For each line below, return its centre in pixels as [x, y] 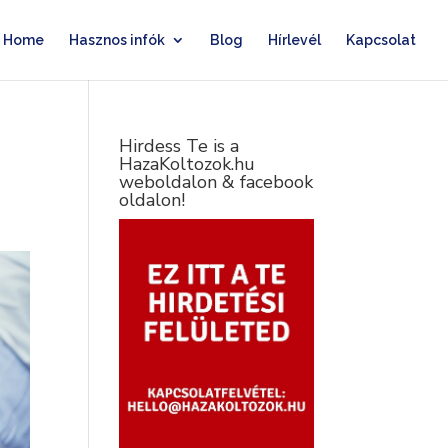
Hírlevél [294, 40]
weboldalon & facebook [216, 182]
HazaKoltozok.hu [187, 164]
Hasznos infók [117, 40]
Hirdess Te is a [179, 146]
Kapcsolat [381, 40]
